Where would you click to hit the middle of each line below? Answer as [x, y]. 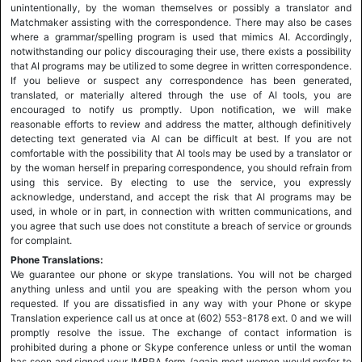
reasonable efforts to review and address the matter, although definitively [181, 124]
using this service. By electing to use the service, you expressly [181, 182]
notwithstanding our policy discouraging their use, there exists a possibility [181, 51]
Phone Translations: [57, 260]
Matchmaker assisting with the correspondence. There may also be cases [181, 22]
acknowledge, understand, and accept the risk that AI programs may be [181, 197]
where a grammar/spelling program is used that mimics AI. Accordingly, [181, 37]
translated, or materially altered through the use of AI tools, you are [181, 95]
